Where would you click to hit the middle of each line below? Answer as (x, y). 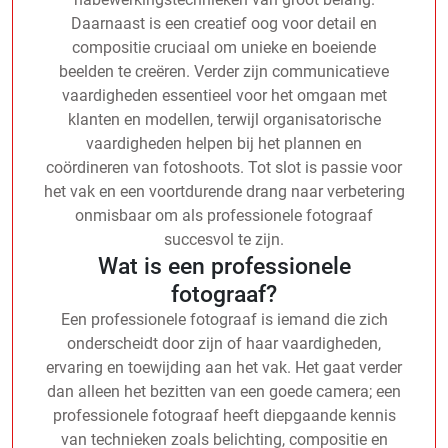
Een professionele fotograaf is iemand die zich (224, 319)
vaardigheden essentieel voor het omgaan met (224, 95)
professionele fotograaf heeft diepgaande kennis (224, 415)
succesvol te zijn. (224, 239)
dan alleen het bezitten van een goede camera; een (224, 391)
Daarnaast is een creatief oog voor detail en (224, 23)
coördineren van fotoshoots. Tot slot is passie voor (224, 167)
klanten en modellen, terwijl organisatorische (224, 119)
